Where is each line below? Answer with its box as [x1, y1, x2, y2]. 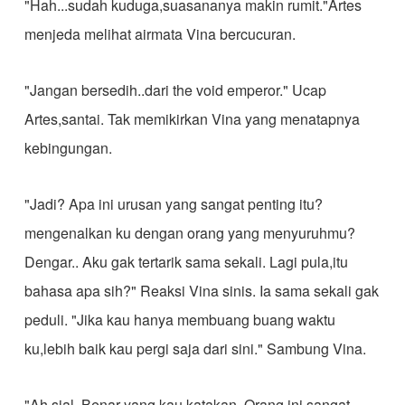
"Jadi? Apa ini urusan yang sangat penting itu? [24, 193, 323, 214]
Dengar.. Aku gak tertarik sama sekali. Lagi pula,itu [24, 251, 348, 272]
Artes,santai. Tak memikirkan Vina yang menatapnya [24, 108, 360, 129]
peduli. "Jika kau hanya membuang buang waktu [24, 309, 335, 330]
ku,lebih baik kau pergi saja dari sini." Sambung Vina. [24, 338, 366, 359]
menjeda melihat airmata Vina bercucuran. [24, 24, 296, 44]
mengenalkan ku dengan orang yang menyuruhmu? [24, 222, 355, 243]
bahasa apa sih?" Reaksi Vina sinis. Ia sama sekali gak [24, 280, 379, 301]
